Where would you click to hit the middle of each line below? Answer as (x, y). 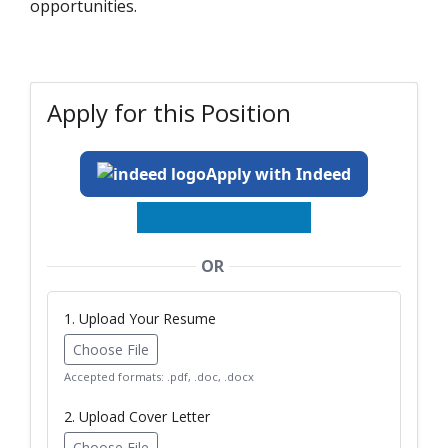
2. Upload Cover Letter (137, 416)
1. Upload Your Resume (140, 318)
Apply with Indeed (278, 173)
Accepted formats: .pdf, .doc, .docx (159, 376)
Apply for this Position (169, 112)
